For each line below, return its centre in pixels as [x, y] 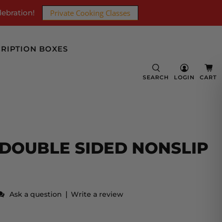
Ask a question [36, 194]
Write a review [97, 194]
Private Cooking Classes [90, 13]
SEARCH [156, 78]
